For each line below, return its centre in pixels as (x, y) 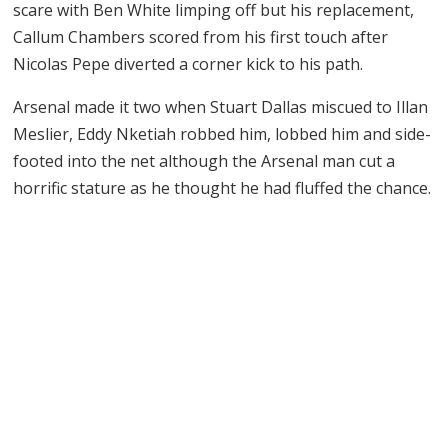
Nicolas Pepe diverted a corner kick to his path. (188, 64)
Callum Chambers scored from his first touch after (201, 37)
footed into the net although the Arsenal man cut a (204, 161)
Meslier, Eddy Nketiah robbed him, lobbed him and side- (222, 134)
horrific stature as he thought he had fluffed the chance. (222, 188)
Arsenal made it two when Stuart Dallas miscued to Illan (221, 107)
